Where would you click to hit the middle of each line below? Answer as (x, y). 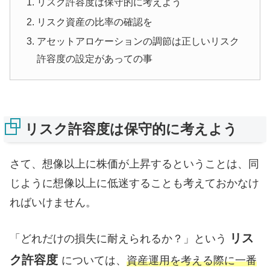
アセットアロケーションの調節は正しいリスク (138, 41)
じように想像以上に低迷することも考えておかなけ (134, 183)
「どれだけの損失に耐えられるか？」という (120, 238)
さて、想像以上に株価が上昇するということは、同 (134, 164)
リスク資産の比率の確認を (95, 21)
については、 (94, 260)
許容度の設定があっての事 (95, 58)
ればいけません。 (53, 202)
